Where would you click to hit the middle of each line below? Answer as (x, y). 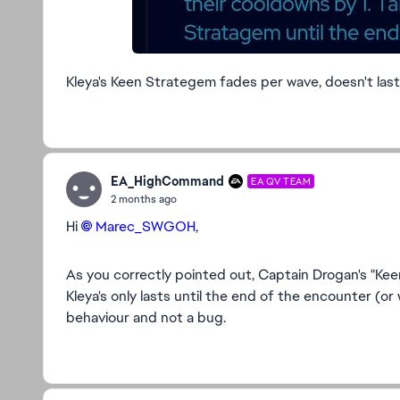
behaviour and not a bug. (146, 317)
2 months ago (144, 199)
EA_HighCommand (167, 181)
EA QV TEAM (281, 181)
